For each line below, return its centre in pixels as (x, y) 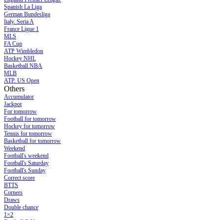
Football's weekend (26, 156)
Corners (13, 193)
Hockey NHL (20, 59)
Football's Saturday (26, 163)
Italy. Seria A (19, 22)
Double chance (21, 207)
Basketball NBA (23, 66)
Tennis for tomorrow (28, 134)
